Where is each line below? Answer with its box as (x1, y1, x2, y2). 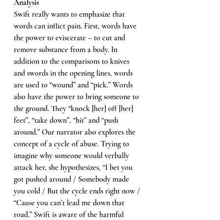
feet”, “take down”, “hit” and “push (14, 115, 120, 125)
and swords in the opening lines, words (14, 68, 135, 78)
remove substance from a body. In (14, 44, 119, 55)
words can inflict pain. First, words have (14, 21, 138, 31)
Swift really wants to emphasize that (14, 9, 127, 19)
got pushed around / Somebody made (14, 174, 131, 184)
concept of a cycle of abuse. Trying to (14, 138, 131, 149)
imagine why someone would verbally (14, 150, 131, 161)
